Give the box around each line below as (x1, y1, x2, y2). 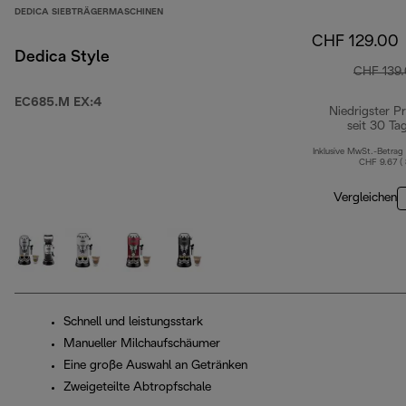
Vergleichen (333, 192, 397, 205)
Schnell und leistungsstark (63, 316, 203, 329)
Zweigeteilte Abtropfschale (63, 382, 211, 394)
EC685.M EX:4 (14, 97, 101, 110)
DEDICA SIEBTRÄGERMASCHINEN (14, 8, 163, 17)
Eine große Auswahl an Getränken (63, 360, 247, 372)
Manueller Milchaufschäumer (63, 338, 220, 351)
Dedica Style (14, 50, 110, 66)
